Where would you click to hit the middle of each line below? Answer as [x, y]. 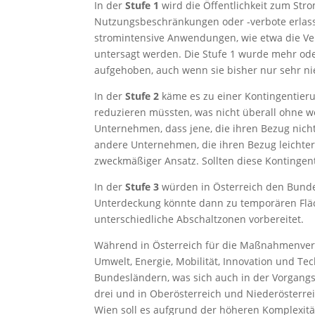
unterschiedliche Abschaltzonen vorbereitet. [199, 219]
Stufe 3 [142, 186]
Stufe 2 [142, 96]
